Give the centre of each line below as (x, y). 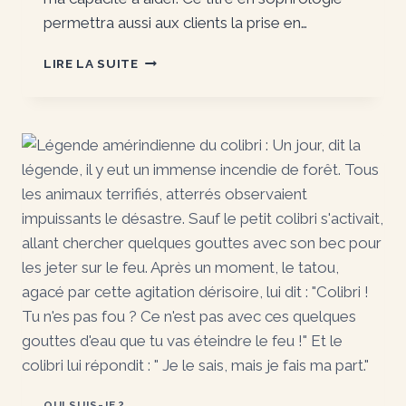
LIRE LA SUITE (91, 64)
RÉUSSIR (166, 59)
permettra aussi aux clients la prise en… (175, 23)
